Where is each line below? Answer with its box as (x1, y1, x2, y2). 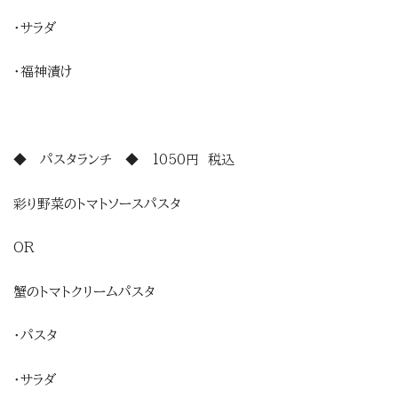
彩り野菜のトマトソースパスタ (13, 196, 181, 211)
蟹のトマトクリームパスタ (13, 284, 155, 298)
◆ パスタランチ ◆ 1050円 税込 (13, 153, 235, 167)
